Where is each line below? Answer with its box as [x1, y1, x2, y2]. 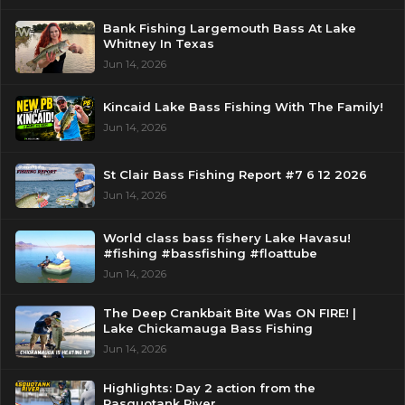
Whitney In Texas [102, 36, 214, 52]
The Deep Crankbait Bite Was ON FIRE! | [102, 305, 356, 320]
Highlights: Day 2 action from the [102, 380, 316, 395]
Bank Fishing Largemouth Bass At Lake [102, 21, 356, 36]
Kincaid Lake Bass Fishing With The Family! [102, 99, 383, 115]
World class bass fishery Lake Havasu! [102, 231, 351, 246]
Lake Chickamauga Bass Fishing [102, 320, 313, 335]
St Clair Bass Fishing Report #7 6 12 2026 [102, 166, 367, 182]
